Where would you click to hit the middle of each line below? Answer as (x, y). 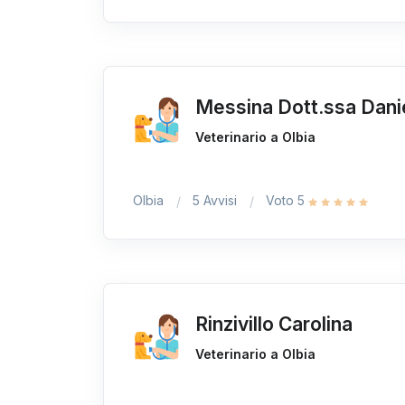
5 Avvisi (215, 201)
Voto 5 (287, 201)
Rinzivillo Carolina (274, 325)
